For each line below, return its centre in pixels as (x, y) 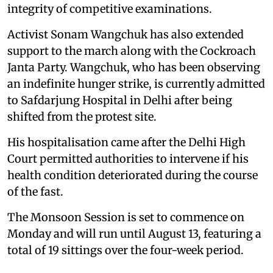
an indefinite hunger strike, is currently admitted (136, 84)
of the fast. (35, 192)
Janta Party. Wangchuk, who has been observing (134, 68)
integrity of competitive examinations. (110, 9)
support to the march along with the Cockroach (132, 51)
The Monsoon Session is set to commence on (126, 218)
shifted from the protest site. (82, 117)
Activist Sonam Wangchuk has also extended (126, 35)
